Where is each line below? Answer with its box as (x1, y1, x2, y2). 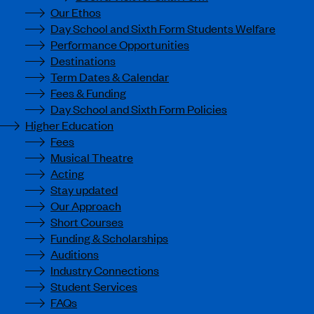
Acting (50, 165, 84, 181)
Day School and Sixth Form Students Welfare (50, 20, 275, 36)
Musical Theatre (50, 149, 133, 165)
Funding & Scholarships (50, 230, 168, 245)
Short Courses (50, 214, 123, 229)
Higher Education (25, 117, 114, 132)
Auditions (50, 246, 99, 261)
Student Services (50, 278, 137, 294)
